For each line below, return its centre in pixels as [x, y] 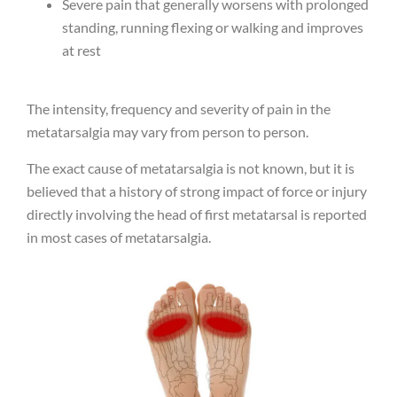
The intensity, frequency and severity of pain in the [179, 109]
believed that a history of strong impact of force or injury [197, 191]
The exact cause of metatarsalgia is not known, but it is [191, 167]
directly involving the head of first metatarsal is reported [197, 214]
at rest [82, 50]
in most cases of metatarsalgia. [119, 237]
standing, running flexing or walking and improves [213, 27]
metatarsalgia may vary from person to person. [167, 132]
